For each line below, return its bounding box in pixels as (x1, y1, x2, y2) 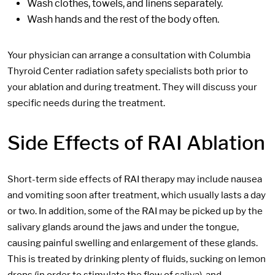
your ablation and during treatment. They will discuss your (7, 82, 257, 93)
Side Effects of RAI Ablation (7, 130, 265, 155)
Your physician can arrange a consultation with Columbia (7, 50, 250, 61)
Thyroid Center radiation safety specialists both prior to (7, 66, 248, 77)
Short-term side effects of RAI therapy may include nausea (7, 173, 262, 185)
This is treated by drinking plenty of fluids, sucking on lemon (7, 253, 266, 265)
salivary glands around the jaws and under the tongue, (7, 221, 239, 233)
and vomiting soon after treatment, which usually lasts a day (7, 189, 266, 201)
